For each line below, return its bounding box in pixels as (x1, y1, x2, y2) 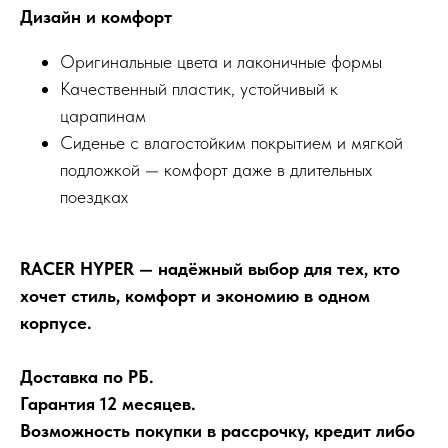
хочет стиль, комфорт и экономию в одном (20, 285, 370, 307)
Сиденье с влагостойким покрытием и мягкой (60, 132, 403, 154)
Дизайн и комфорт (20, 6, 172, 28)
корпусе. (20, 312, 92, 334)
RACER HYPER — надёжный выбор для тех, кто (20, 258, 400, 280)
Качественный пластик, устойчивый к (60, 78, 338, 100)
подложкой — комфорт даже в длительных (60, 159, 372, 181)
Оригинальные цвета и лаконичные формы (60, 51, 382, 73)
